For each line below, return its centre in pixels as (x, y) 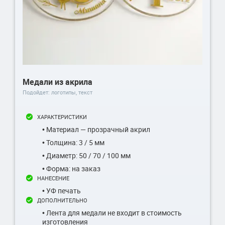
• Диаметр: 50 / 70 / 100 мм (86, 155)
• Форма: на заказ (71, 168)
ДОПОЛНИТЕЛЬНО (62, 200)
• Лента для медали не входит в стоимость (112, 212)
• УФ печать (62, 190)
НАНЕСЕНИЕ (53, 178)
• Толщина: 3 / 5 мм (73, 142)
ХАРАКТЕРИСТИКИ (62, 117)
